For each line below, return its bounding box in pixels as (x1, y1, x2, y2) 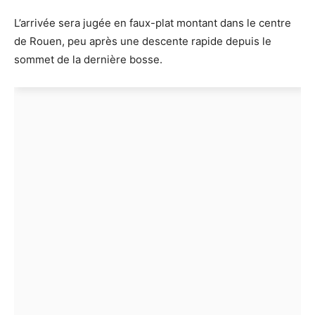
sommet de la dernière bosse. (14, 52, 162, 66)
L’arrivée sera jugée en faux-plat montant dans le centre (14, 15, 291, 30)
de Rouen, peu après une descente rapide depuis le (14, 34, 271, 48)
